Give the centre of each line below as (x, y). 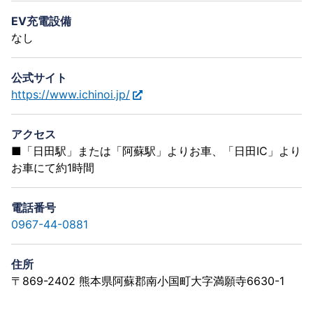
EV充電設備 (41, 21)
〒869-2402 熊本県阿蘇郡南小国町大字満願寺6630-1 (148, 281)
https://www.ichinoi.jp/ (71, 94)
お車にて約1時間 (53, 167)
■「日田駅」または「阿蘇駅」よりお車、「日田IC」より (156, 151)
